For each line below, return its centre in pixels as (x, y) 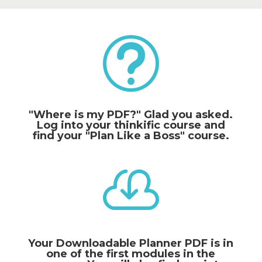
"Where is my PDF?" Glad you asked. (131, 115)
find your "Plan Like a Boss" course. (131, 136)
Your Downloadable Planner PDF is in (131, 243)
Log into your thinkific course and (131, 125)
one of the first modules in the (131, 254)
